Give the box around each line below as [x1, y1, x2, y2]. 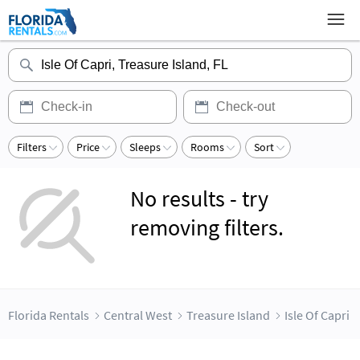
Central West [104, 307, 172, 324]
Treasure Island [186, 307, 270, 324]
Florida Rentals [8, 307, 89, 324]
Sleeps [129, 140, 161, 154]
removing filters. [130, 213, 284, 242]
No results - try [130, 184, 268, 213]
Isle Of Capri [284, 307, 350, 324]
